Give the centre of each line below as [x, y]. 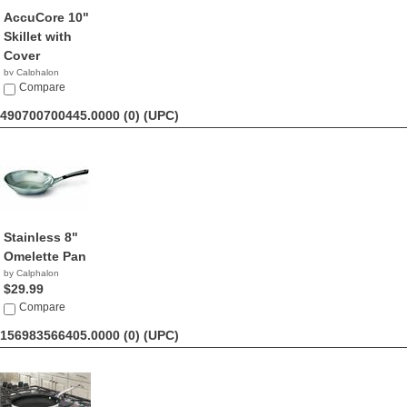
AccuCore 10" [46, 17]
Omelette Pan [45, 256]
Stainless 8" [41, 237]
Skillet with [38, 36]
